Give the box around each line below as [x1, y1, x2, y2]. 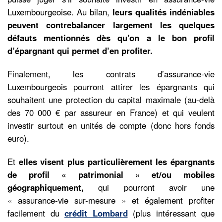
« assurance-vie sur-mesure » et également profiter [7, 194, 215, 207]
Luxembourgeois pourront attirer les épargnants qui [7, 81, 215, 93]
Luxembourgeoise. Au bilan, [7, 6, 112, 18]
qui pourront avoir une [84, 181, 215, 194]
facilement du [7, 207, 64, 220]
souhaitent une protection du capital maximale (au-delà [7, 94, 215, 106]
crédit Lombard [64, 207, 128, 220]
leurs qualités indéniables [112, 6, 215, 18]
